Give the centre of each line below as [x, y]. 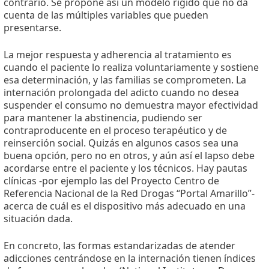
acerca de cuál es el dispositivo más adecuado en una [125, 206]
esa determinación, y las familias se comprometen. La [125, 80]
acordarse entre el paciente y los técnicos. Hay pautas [125, 168]
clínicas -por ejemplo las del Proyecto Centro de [111, 181]
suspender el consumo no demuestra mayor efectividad [131, 105]
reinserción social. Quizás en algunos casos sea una [121, 143]
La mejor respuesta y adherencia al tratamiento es [118, 55]
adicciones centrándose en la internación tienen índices [130, 258]
